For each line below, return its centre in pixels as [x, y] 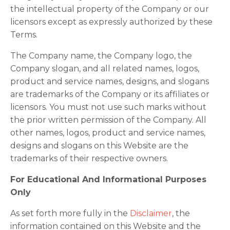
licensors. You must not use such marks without [108, 107]
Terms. [24, 35]
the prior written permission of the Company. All [108, 120]
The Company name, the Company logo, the [101, 56]
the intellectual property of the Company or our [110, 9]
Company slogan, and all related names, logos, [105, 69]
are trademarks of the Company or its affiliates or [110, 94]
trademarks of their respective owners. [89, 158]
